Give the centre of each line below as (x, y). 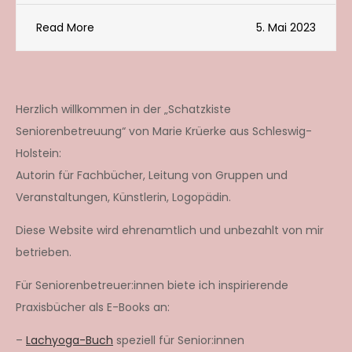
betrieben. (44, 252)
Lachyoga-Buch (70, 340)
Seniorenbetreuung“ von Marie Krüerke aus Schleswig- (164, 131)
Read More (65, 27)
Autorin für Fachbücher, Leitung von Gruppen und (152, 175)
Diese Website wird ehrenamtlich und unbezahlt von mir (170, 230)
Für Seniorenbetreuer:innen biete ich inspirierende (152, 285)
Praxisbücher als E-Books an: (93, 307)
